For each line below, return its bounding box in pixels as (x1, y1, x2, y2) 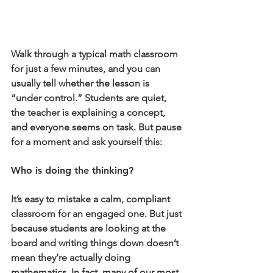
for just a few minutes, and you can (11, 62, 163, 74)
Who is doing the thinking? (11, 164, 133, 176)
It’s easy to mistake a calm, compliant (11, 193, 172, 205)
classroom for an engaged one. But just (11, 207, 184, 219)
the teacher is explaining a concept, (11, 106, 168, 118)
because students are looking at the (11, 222, 168, 234)
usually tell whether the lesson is (11, 77, 152, 89)
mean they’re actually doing (11, 251, 133, 263)
